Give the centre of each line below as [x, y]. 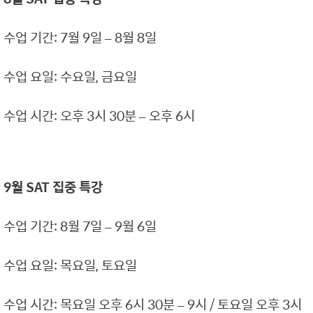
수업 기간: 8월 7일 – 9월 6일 [80, 226]
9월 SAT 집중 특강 [53, 187]
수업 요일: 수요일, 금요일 [70, 76]
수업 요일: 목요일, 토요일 [70, 265]
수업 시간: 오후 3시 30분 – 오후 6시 [99, 115]
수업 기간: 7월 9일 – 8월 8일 [80, 37]
